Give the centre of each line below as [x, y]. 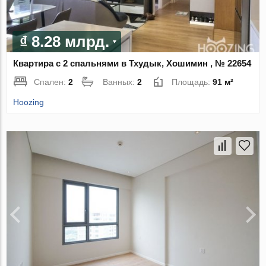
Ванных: [120, 82]
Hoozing [29, 102]
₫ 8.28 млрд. [65, 42]
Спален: [51, 82]
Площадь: [192, 82]
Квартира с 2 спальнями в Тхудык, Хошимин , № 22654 [132, 64]
